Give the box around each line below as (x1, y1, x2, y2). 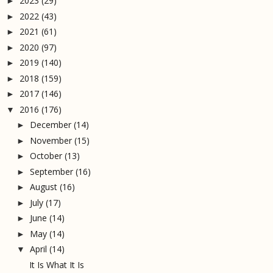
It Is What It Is (29, 258, 84, 271)
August (29, 181, 57, 193)
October (29, 150, 62, 162)
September (29, 165, 73, 177)
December (29, 119, 71, 131)
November (29, 134, 72, 146)
